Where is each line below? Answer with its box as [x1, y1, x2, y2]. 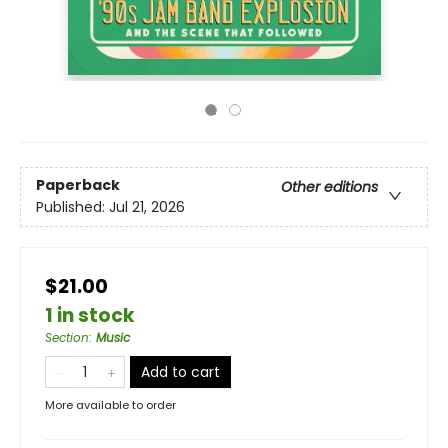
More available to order [45, 397, 176, 413]
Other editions [281, 177, 378, 198]
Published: [36, 197, 109, 218]
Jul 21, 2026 [109, 197, 185, 218]
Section [45, 329, 89, 346]
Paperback [36, 175, 120, 196]
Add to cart [141, 362, 220, 382]
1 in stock [45, 302, 135, 329]
